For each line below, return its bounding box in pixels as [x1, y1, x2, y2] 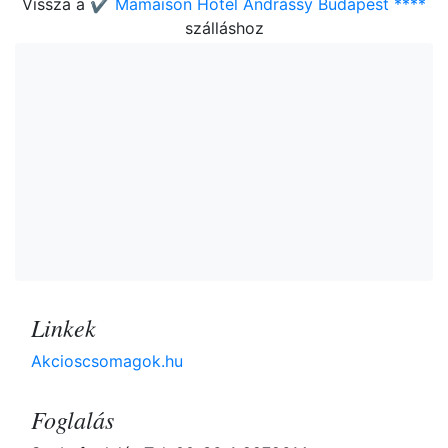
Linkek [31, 311, 96, 344]
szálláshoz [184, 18, 264, 38]
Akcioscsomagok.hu [31, 351, 183, 372]
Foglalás [31, 403, 114, 436]
